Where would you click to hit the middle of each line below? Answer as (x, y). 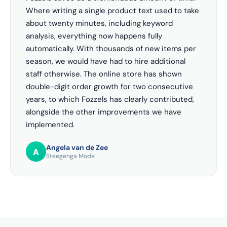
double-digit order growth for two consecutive (109, 87)
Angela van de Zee (77, 147)
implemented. (50, 125)
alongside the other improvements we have (104, 112)
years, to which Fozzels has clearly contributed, (110, 99)
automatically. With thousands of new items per (111, 49)
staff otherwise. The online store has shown (104, 74)
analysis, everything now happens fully (94, 36)
